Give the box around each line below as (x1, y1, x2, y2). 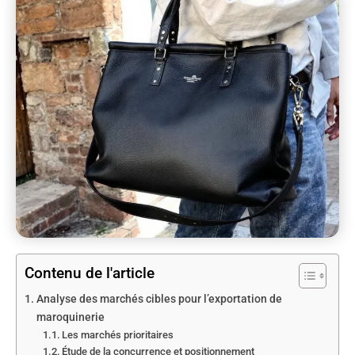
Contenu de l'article (25, 263, 155, 282)
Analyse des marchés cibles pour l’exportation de (36, 292, 282, 306)
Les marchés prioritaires (62, 328, 174, 341)
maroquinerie (36, 310, 105, 324)
